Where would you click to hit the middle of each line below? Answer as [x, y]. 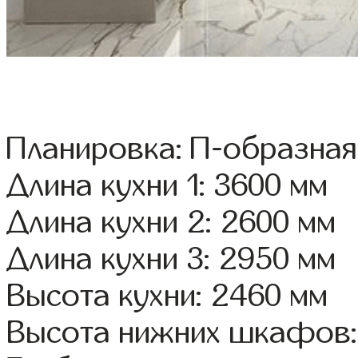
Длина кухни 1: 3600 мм [167, 186]
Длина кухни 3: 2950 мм [171, 259]
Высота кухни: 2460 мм [167, 296]
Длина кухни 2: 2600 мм [171, 223]
